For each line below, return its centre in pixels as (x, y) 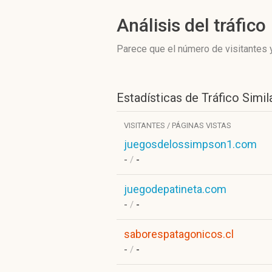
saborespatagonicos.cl (179, 234)
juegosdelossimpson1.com (190, 144)
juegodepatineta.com (175, 189)
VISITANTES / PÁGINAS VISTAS (178, 125)
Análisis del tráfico (191, 25)
